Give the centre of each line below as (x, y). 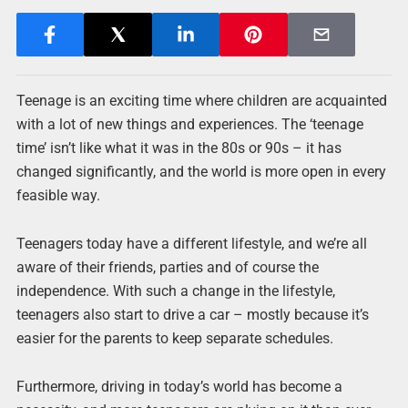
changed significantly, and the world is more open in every (201, 172)
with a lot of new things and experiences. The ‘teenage (189, 124)
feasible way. (58, 195)
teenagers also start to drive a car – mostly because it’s (192, 315)
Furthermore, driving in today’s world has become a (179, 387)
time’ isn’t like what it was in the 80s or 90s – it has (178, 148)
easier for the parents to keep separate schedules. (174, 339)
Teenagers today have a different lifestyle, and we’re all (191, 244)
